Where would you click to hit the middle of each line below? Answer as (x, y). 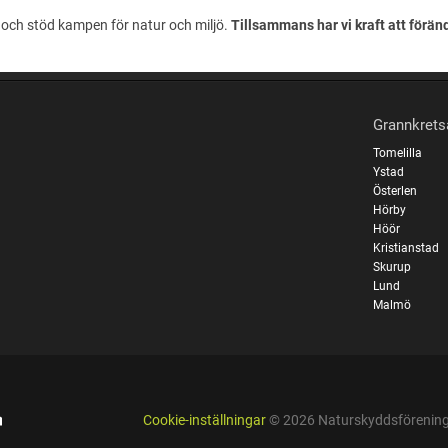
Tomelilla (398, 152)
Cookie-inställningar (204, 421)
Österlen (395, 190)
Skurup (392, 266)
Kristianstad (406, 247)
